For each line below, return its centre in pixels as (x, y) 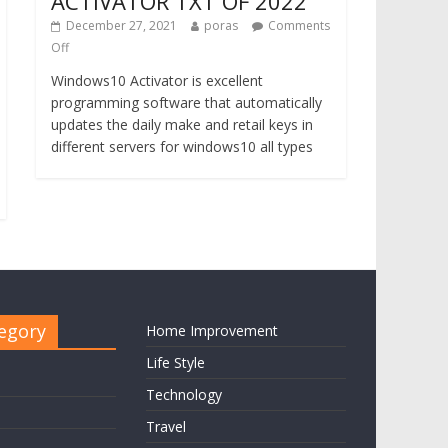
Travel (166, 426)
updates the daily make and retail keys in (182, 124)
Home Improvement (212, 330)
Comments (299, 25)
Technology (184, 394)
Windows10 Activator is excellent (157, 80)
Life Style (175, 362)
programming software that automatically (186, 102)
